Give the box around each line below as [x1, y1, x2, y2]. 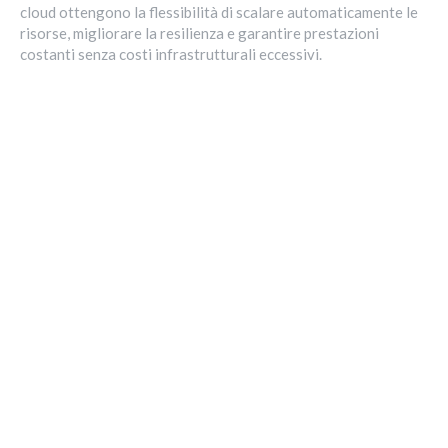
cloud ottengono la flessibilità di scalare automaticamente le [20, 3, 418, 22]
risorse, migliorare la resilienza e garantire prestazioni [20, 24, 379, 43]
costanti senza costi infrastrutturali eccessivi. [20, 45, 322, 64]
